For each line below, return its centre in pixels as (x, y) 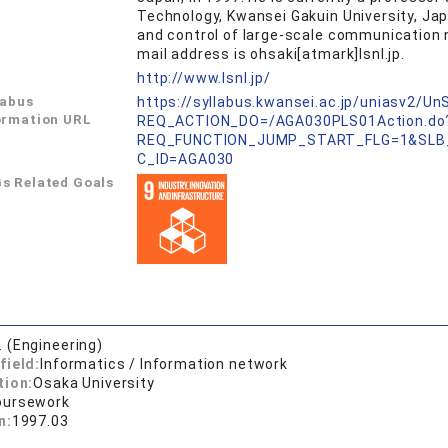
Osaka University (94, 383)
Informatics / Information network (164, 364)
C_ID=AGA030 (186, 159)
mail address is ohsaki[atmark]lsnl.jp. (271, 54)
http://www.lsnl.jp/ (204, 78)
